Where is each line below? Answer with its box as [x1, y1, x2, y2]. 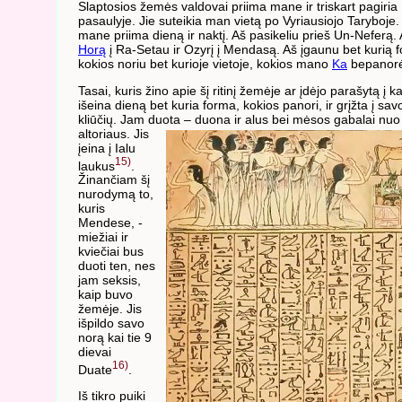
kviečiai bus [78, 244, 144, 259]
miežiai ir [78, 230, 128, 245]
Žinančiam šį [78, 172, 150, 188]
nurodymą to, [78, 187, 153, 202]
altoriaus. [78, 126, 134, 141]
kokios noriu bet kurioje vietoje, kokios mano [78, 57, 332, 72]
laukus [78, 158, 115, 173]
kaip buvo [78, 287, 133, 302]
